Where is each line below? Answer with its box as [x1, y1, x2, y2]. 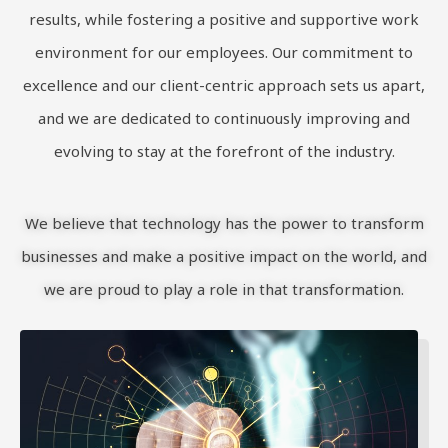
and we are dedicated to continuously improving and [38, 108, 410, 128]
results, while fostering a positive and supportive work [29, 9, 419, 29]
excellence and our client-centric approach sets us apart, [23, 75, 425, 95]
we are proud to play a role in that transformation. [44, 279, 404, 299]
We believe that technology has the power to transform [24, 213, 424, 233]
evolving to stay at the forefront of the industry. [53, 141, 395, 161]
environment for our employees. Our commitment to [35, 42, 413, 62]
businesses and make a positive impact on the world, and [21, 246, 427, 266]
